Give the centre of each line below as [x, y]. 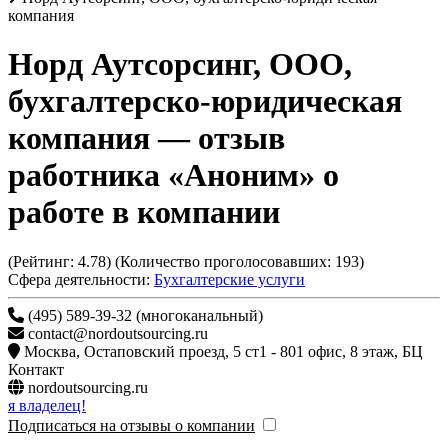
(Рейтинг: [43, 261]
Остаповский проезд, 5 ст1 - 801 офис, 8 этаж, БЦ [217, 351]
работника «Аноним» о [173, 175]
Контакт [36, 369]
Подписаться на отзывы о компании [131, 425]
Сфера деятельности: [79, 279]
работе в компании [144, 212]
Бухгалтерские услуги [229, 279]
